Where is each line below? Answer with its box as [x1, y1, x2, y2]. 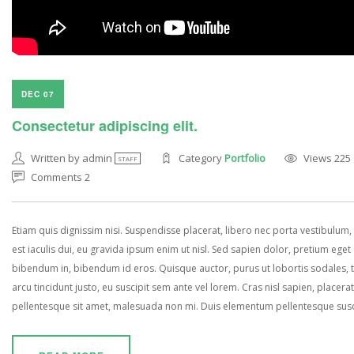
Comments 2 [31, 170, 90, 185]
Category [179, 151, 225, 166]
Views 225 [303, 151, 352, 166]
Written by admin [31, 151, 115, 166]
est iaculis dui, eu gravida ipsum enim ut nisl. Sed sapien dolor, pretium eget [12, 243, 351, 257]
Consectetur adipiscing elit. [12, 115, 198, 137]
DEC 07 [21, 88, 55, 100]
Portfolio [224, 151, 266, 166]
